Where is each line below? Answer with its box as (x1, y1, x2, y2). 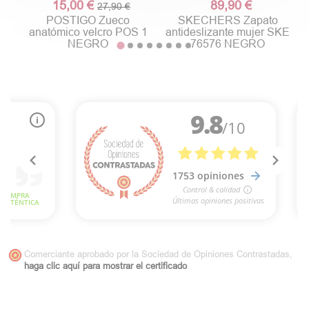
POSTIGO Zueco (46, 13, 130, 26)
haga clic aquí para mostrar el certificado (23, 259, 187, 271)
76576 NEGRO (190, 37, 266, 50)
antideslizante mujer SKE (166, 25, 290, 38)
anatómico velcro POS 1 (28, 25, 148, 38)
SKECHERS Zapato (177, 13, 278, 26)
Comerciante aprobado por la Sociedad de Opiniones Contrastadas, (23, 248, 292, 259)
